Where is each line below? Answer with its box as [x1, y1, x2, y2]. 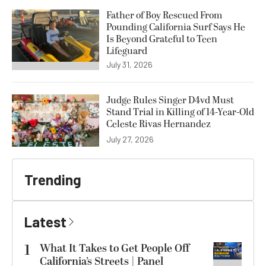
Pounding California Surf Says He [106, 20, 245, 35]
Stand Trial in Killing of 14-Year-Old [106, 105, 254, 120]
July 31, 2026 [106, 59, 153, 70]
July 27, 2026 [106, 134, 154, 145]
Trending [24, 171, 81, 189]
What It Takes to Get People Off [40, 240, 189, 257]
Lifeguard [106, 44, 147, 59]
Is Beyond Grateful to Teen [106, 32, 217, 47]
